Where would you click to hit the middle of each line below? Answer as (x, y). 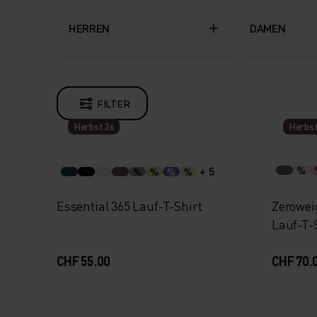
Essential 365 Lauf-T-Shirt (130, 206)
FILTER (114, 103)
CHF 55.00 (83, 261)
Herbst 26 (94, 126)
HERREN (90, 28)
